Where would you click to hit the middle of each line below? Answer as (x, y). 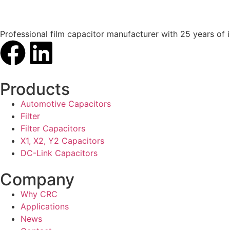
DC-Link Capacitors (59, 153)
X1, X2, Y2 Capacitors (62, 140)
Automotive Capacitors (66, 103)
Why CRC (39, 194)
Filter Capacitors (53, 128)
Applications (45, 206)
